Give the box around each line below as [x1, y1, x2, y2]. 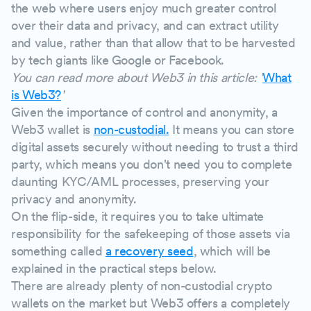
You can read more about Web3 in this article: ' [11, 70, 263, 85]
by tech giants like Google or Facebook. [11, 53, 224, 67]
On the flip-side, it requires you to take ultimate [11, 209, 264, 224]
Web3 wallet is [11, 122, 94, 137]
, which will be [193, 244, 271, 258]
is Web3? [11, 87, 62, 102]
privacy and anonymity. [11, 192, 137, 206]
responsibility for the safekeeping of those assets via [11, 226, 290, 241]
